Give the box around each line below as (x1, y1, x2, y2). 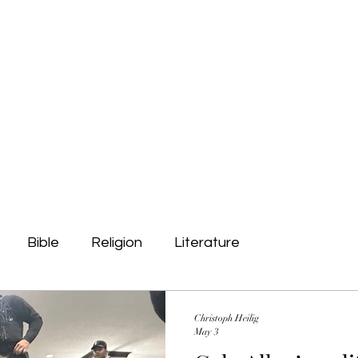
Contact (109, 72, 151, 85)
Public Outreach (9, 72, 93, 85)
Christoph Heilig (194, 312, 259, 324)
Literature (174, 234, 240, 250)
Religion (91, 234, 142, 250)
